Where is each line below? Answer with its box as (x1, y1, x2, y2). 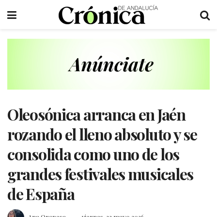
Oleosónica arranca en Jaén (7, 103, 186, 124)
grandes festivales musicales (7, 163, 194, 184)
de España (7, 183, 75, 204)
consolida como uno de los (7, 143, 179, 164)
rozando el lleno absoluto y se (7, 123, 197, 144)
